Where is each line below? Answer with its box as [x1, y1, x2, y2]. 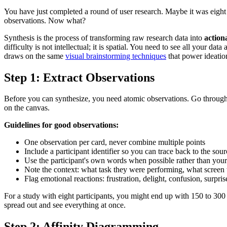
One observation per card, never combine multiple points [24, 138, 205, 147]
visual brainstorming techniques [65, 51, 166, 60]
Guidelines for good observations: [4, 121, 119, 130]
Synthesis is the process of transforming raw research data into [4, 33, 204, 42]
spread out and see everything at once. [4, 201, 126, 210]
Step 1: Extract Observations [4, 70, 155, 84]
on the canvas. [4, 103, 50, 112]
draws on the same [4, 51, 65, 60]
